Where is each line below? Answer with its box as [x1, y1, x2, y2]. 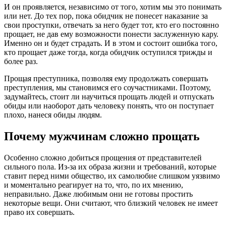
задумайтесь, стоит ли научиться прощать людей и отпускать [4, 92, 214, 101]
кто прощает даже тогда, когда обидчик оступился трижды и [4, 48, 212, 57]
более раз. [4, 57, 38, 66]
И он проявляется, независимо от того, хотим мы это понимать [4, 3, 221, 12]
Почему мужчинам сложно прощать [4, 130, 200, 143]
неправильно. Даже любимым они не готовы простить [4, 190, 193, 199]
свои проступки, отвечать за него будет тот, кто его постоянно [4, 21, 219, 30]
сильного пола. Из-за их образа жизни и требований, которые [4, 162, 216, 172]
